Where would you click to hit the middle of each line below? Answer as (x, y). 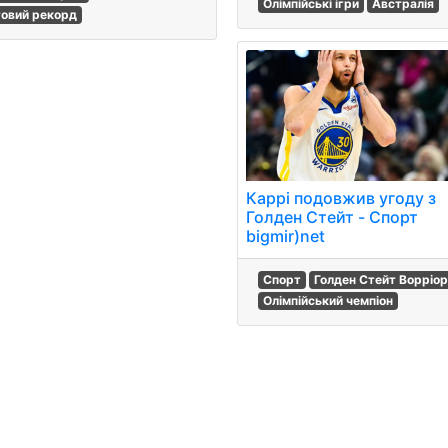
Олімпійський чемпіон (328, 301)
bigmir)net (286, 236)
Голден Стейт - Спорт (332, 217)
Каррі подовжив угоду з (341, 198)
